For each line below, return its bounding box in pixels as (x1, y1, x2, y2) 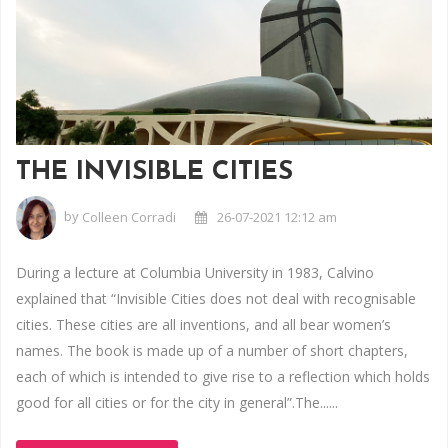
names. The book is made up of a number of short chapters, (16, 340, 408, 360)
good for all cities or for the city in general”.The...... (16, 392, 338, 412)
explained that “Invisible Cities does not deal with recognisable (16, 288, 416, 308)
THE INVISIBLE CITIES (16, 159, 293, 187)
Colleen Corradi (82, 207, 176, 226)
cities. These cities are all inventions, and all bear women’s (16, 314, 391, 334)
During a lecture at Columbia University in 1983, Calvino (16, 262, 374, 282)
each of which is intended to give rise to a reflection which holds (16, 366, 430, 386)
